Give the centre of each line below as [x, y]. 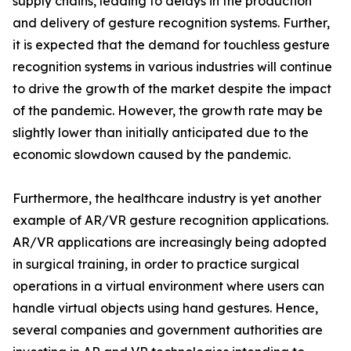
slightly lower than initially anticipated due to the [161, 132]
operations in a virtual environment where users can [168, 286]
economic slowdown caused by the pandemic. [152, 154]
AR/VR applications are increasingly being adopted [170, 242]
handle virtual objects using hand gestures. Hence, [165, 308]
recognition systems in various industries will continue [172, 67]
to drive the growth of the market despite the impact [172, 89]
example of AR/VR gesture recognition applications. [170, 220]
